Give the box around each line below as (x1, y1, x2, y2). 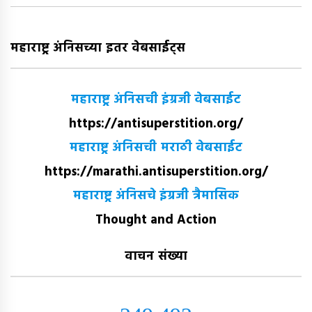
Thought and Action (95, 210, 217, 231)
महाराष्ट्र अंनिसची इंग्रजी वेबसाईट (70, 90, 242, 110)
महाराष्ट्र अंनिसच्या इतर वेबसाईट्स (10, 38, 185, 58)
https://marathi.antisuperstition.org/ (44, 162, 268, 182)
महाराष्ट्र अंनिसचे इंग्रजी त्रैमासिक (72, 186, 240, 207)
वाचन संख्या (125, 247, 187, 267)
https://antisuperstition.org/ (69, 114, 243, 134)
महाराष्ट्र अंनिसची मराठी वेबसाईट (70, 138, 242, 159)
